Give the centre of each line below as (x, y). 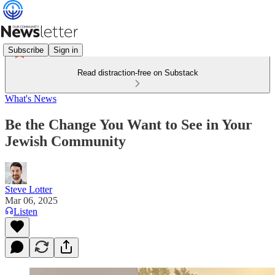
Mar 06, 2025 (31, 200)
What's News (31, 99)
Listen (25, 211)
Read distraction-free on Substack (137, 73)
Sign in (66, 50)
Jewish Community (65, 141)
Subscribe (26, 50)
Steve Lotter (29, 189)
